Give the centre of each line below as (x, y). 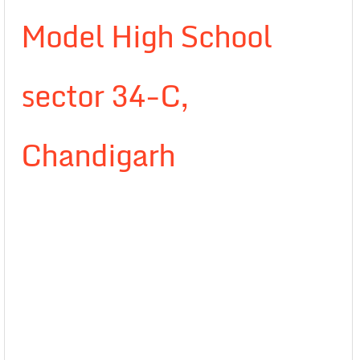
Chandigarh (98, 155)
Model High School (147, 36)
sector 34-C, (105, 96)
